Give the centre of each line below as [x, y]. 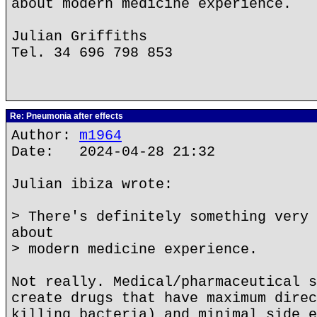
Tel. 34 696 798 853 [92, 53]
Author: [45, 136]
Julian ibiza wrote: [92, 184]
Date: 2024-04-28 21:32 [113, 152]
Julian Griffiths [79, 36]
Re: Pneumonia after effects [65, 116]
